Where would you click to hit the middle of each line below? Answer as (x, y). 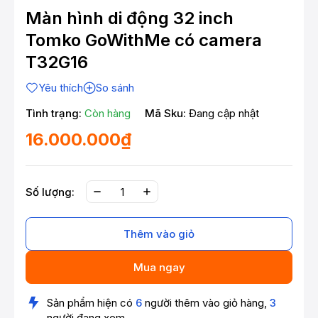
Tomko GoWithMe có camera (144, 40)
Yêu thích (61, 88)
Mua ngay (159, 268)
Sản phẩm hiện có (91, 303)
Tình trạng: (54, 114)
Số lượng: (50, 192)
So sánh (115, 88)
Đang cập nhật (224, 114)
